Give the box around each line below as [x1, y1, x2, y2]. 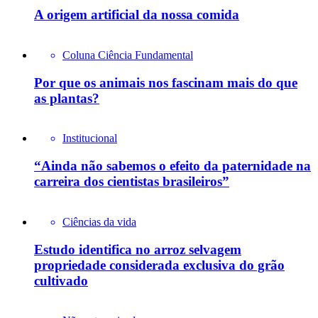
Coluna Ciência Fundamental [62, 48, 193, 61]
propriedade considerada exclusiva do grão [34, 257, 285, 273]
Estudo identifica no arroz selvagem [34, 241, 241, 257]
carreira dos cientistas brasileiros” [34, 174, 229, 190]
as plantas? [34, 90, 99, 106]
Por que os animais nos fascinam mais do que [34, 75, 297, 90]
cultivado [34, 273, 88, 288]
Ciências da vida [62, 215, 136, 228]
